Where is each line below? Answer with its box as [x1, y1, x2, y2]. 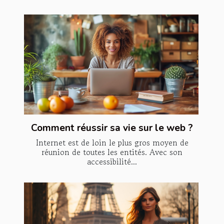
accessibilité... [87, 155, 137, 167]
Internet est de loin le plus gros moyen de [35, 136, 188, 148]
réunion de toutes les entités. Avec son [41, 145, 182, 158]
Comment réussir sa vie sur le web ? [31, 121, 193, 134]
